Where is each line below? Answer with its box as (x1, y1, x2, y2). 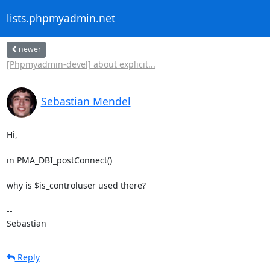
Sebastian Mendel (40, 93, 131, 108)
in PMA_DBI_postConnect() (6, 154, 112, 166)
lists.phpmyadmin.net (6, 11, 115, 26)
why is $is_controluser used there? (6, 179, 146, 191)
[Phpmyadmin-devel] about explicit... (6, 58, 155, 70)
